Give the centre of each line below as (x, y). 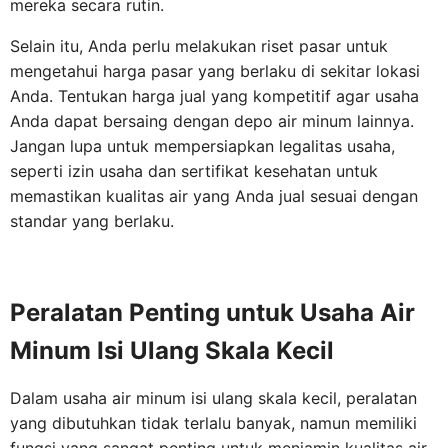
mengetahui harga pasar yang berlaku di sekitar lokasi (215, 71)
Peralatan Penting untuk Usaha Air (212, 312)
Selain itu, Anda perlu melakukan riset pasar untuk (199, 46)
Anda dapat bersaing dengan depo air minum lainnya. (212, 121)
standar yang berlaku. (92, 221)
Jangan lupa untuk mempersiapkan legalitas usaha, (202, 146)
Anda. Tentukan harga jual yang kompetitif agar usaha (214, 96)
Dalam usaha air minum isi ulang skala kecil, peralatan (213, 398)
